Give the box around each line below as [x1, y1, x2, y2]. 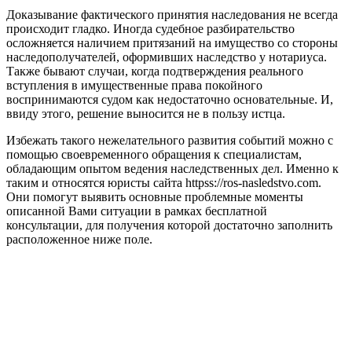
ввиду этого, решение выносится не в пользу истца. [6, 106, 285, 120]
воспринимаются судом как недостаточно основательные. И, [6, 92, 333, 106]
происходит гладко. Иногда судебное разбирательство [6, 21, 295, 35]
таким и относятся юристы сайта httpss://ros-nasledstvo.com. [6, 175, 321, 189]
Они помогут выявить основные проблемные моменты [6, 189, 303, 203]
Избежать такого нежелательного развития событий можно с [6, 133, 333, 147]
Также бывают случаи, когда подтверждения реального [6, 64, 303, 78]
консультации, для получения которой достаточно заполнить [6, 218, 332, 232]
